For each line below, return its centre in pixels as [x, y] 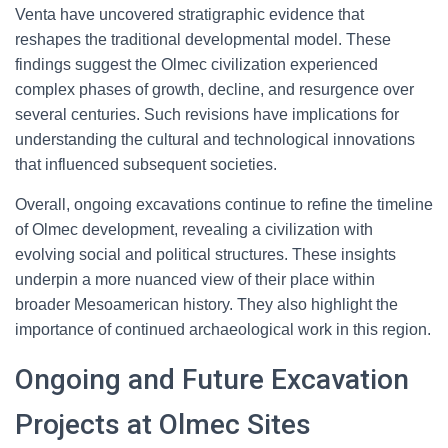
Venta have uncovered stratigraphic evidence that [189, 14]
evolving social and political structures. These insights [205, 254]
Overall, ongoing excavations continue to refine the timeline [224, 204]
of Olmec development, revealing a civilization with [194, 229]
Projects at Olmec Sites [163, 424]
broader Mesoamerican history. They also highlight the [206, 304]
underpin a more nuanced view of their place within [195, 279]
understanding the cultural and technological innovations [215, 139]
